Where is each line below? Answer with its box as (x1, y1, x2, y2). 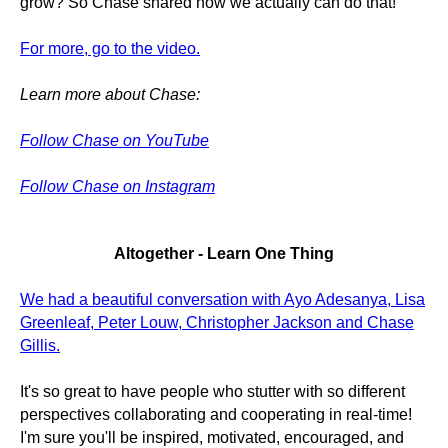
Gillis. (20, 337, 60, 354)
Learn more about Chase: (20, 86, 200, 103)
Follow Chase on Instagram (20, 178, 215, 195)
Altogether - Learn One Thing (114, 245, 334, 262)
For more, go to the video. (20, 40, 200, 57)
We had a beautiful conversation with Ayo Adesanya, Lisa (20, 291, 425, 308)
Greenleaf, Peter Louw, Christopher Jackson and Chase (20, 314, 414, 331)
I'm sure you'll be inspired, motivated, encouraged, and (20, 429, 404, 446)
